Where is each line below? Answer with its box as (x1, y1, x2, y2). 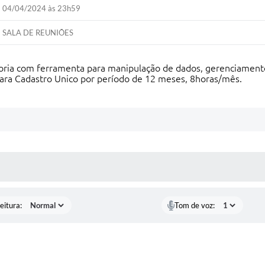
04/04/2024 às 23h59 (2, 4, 81, 13)
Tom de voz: (174, 201, 215, 210)
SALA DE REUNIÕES (2, 28, 74, 37)
